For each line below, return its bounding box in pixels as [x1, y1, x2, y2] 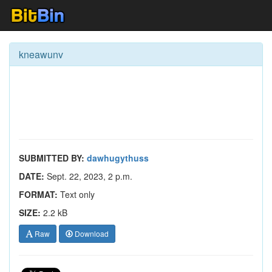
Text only [58, 188, 95, 200]
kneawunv [19, 47, 63, 61]
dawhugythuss [87, 152, 149, 164]
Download [73, 228, 109, 239]
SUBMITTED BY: [19, 152, 84, 164]
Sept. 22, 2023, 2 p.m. [44, 170, 132, 182]
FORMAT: [19, 188, 58, 200]
